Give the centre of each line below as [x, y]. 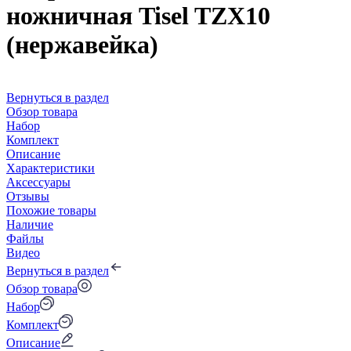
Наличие [30, 224]
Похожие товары [51, 210]
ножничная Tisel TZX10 [138, 16]
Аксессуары [38, 182]
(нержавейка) [82, 45]
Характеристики [51, 168]
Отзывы [28, 196]
